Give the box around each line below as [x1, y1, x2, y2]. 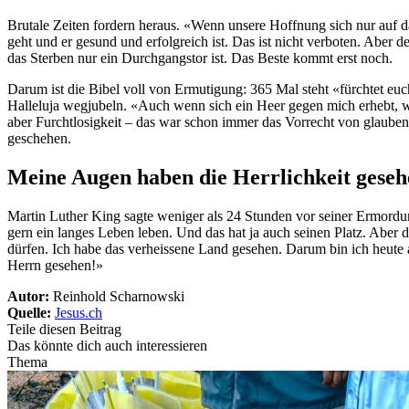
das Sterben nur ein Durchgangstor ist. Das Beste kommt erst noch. [7, 50, 393, 67]
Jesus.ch [55, 305, 102, 321]
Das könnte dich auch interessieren [7, 338, 207, 354]
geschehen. [7, 131, 71, 147]
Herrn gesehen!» [7, 257, 103, 274]
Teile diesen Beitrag [7, 321, 121, 338]
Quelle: [7, 305, 55, 321]
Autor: [7, 288, 53, 305]
